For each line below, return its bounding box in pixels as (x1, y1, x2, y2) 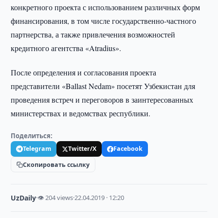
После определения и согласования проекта (11, 67, 157, 77)
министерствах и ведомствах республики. (11, 108, 151, 118)
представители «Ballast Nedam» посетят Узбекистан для (11, 81, 196, 91)
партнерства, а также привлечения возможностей (11, 29, 176, 39)
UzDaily (11, 193, 36, 202)
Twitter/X (68, 145, 97, 153)
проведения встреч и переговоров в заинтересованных (11, 94, 194, 105)
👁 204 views (37, 193, 73, 202)
